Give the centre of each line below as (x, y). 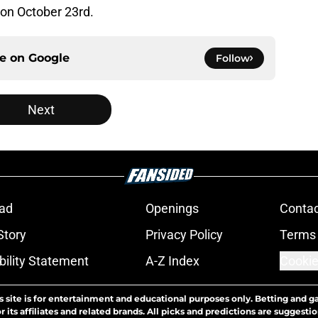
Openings (172, 209)
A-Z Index (172, 261)
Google (49, 58)
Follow (233, 59)
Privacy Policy (184, 235)
